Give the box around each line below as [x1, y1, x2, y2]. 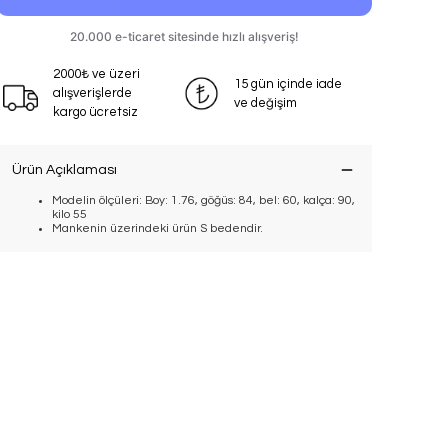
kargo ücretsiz [53, 105, 138, 119]
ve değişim [234, 95, 297, 110]
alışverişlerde [53, 86, 132, 100]
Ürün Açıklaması [12, 163, 117, 177]
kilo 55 [52, 208, 87, 221]
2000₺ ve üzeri [53, 67, 140, 81]
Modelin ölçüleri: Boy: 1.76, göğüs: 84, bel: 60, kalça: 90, [52, 194, 355, 207]
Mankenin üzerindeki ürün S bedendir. [52, 222, 263, 235]
